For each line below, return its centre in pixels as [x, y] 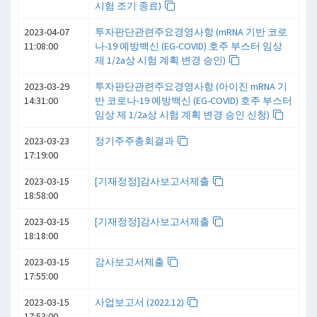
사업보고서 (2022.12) [140, 302]
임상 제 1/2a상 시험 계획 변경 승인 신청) [183, 115]
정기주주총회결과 [136, 141]
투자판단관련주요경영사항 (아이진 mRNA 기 [191, 86]
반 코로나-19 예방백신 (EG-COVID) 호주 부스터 [194, 100]
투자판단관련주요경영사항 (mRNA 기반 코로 [191, 32]
